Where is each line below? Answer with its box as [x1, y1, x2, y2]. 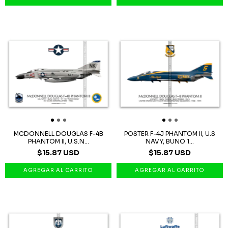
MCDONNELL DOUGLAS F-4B [13, 129, 103, 137]
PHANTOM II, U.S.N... [27, 137, 89, 145]
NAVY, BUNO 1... [146, 137, 194, 145]
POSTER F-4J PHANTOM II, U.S [124, 129, 215, 137]
